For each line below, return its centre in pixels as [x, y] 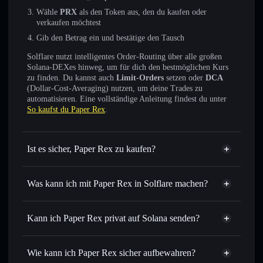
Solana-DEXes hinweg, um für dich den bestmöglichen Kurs [128, 67]
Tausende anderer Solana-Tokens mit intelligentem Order [131, 227]
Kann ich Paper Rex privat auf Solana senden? [113, 218]
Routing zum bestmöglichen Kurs [92, 237]
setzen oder [185, 78]
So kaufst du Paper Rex [66, 109]
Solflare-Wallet [127, 201]
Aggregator [47, 246]
